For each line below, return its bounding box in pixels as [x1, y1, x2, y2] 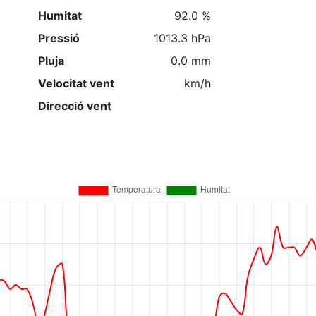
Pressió [37, 31, 80, 45]
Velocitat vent [37, 76, 114, 90]
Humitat [37, 8, 82, 23]
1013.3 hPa [154, 31, 212, 45]
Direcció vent [37, 99, 111, 113]
